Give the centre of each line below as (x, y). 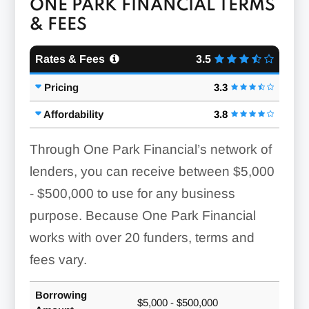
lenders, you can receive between (131, 171)
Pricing (61, 87)
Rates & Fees (70, 59)
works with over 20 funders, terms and (142, 237)
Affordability (73, 114)
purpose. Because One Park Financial (142, 215)
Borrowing (61, 295)
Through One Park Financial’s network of (150, 149)
